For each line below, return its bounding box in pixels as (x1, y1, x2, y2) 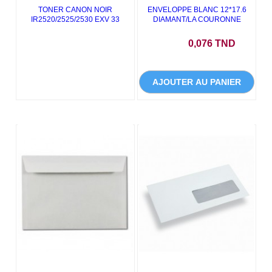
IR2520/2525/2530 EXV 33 (31, 15, 120, 24)
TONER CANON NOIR (38, 5, 112, 14)
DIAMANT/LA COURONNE (152, 15, 241, 24)
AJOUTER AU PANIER (152, 77, 241, 87)
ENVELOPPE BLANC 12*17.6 (147, 5, 246, 14)
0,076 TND (188, 38, 236, 49)
